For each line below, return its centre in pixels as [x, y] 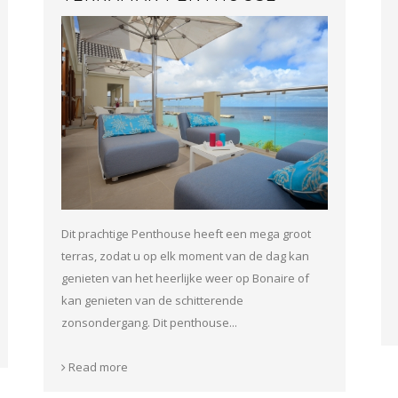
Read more [97, 366]
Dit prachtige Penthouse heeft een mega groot [186, 233]
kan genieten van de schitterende [152, 300]
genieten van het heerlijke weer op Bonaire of [185, 278]
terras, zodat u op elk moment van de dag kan [185, 255]
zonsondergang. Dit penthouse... [149, 322]
